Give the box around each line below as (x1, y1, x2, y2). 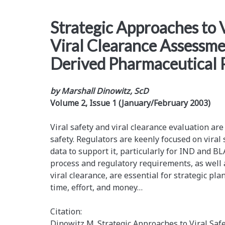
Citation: (50, 206, 82, 217)
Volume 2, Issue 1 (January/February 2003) (50, 97, 210, 109)
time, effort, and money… (50, 182, 143, 193)
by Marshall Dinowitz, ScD (50, 85, 149, 97)
